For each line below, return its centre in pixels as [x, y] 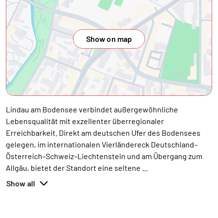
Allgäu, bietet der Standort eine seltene [74, 168]
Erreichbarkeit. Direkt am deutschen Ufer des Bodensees [103, 133]
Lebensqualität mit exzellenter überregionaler [85, 121]
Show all [21, 183]
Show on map [109, 39]
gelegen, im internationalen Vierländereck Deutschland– [102, 144]
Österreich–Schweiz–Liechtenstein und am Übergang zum [104, 156]
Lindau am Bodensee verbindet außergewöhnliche [92, 109]
